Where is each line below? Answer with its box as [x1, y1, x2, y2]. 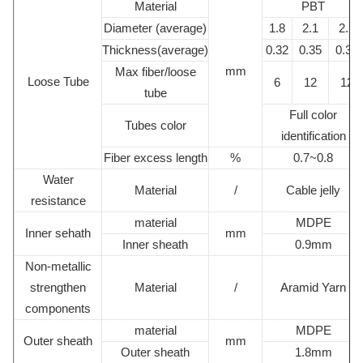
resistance [30, 194, 86, 207]
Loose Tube [27, 75, 89, 88]
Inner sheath [122, 237, 188, 251]
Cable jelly [286, 183, 340, 197]
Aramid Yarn [280, 280, 346, 294]
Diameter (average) [104, 21, 207, 35]
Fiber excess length [103, 151, 207, 164]
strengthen [30, 280, 86, 294]
